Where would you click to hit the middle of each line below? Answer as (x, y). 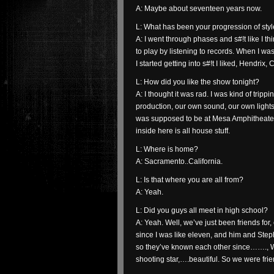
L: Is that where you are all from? (190, 180)
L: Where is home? (167, 149)
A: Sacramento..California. (179, 161)
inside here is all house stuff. (183, 131)
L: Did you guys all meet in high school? (202, 210)
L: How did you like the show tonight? (198, 82)
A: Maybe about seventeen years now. (199, 9)
